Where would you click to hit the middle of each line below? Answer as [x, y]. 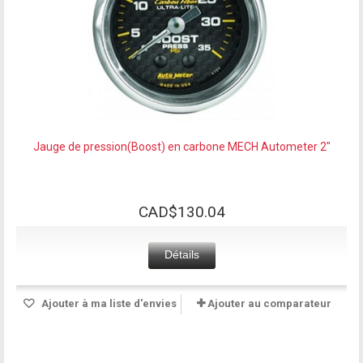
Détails [181, 254]
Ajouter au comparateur [269, 303]
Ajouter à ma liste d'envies [107, 303]
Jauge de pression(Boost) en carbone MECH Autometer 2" [181, 146]
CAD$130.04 [181, 211]
